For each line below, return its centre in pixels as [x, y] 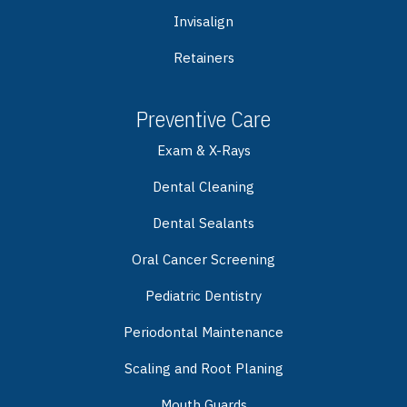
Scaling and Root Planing [203, 368]
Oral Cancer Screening [203, 259]
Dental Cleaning [203, 186]
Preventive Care [203, 119]
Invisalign [203, 21]
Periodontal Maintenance [203, 332]
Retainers [203, 57]
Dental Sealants [203, 223]
